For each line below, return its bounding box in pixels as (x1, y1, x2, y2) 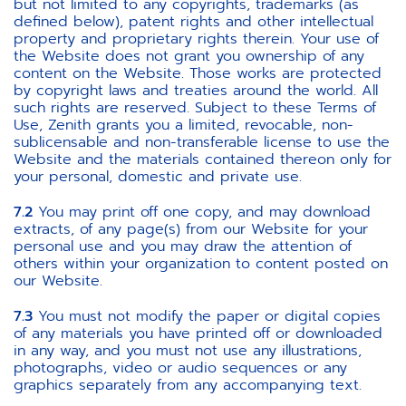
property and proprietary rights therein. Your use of (14, 28, 379, 50)
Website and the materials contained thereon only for (14, 149, 391, 170)
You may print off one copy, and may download (33, 201, 371, 223)
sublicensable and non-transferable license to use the (14, 131, 390, 153)
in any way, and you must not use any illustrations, (14, 340, 362, 362)
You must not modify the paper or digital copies (33, 305, 381, 327)
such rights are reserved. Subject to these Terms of (14, 97, 376, 119)
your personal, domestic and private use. (14, 166, 302, 188)
